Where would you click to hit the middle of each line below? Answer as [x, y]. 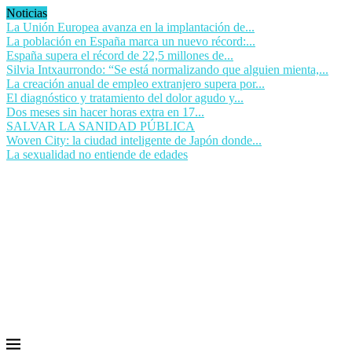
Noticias [27, 13]
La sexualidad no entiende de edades [97, 154]
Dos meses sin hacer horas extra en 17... [105, 112]
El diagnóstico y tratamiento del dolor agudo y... [125, 98]
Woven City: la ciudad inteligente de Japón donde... [134, 140]
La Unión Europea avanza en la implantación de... [130, 27]
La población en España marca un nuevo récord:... [131, 41]
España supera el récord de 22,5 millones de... [120, 55]
